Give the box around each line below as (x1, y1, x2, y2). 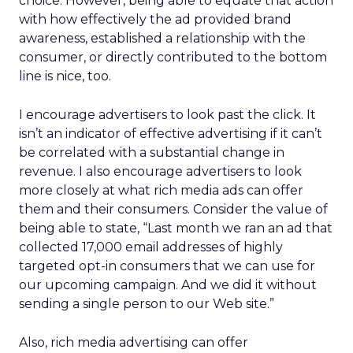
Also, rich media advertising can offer (19, 335, 248, 350)
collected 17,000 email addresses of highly (19, 240, 283, 255)
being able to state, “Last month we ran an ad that (19, 221, 333, 236)
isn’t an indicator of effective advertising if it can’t (19, 126, 322, 141)
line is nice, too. (19, 69, 111, 84)
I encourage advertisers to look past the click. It (19, 107, 316, 122)
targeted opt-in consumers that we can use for (19, 258, 315, 273)
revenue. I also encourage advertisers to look (19, 164, 302, 179)
